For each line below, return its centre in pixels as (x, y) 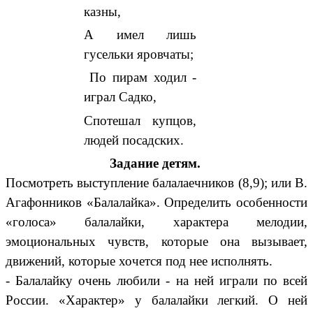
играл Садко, (120, 97)
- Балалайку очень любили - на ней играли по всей (156, 280)
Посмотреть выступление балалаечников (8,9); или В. (156, 182)
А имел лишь (140, 35)
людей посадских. (133, 140)
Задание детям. (155, 163)
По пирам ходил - (140, 78)
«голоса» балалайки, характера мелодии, (156, 221)
